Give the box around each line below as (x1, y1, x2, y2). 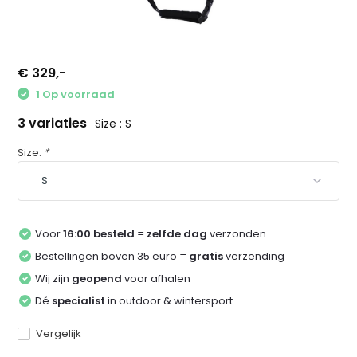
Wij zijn (35, 271, 73, 287)
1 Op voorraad (33, 86, 116, 102)
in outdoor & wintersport (105, 293, 233, 309)
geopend (72, 271, 123, 287)
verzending (223, 249, 285, 265)
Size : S (95, 116, 132, 132)
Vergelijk (36, 326, 82, 342)
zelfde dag (147, 226, 208, 242)
